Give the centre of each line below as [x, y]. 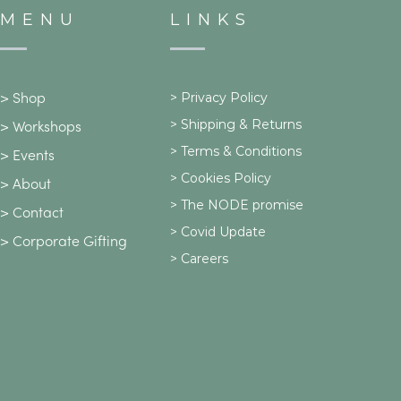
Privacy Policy [224, 98]
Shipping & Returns [241, 125]
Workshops [47, 128]
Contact [38, 214]
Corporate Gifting [69, 243]
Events [33, 157]
